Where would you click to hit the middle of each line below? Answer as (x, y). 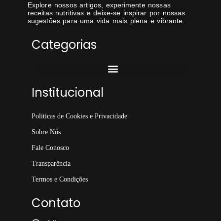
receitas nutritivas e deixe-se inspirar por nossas (106, 13)
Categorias (64, 44)
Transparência (51, 163)
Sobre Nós (46, 132)
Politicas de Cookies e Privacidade (79, 116)
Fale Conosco (50, 147)
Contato (56, 203)
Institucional (67, 92)
